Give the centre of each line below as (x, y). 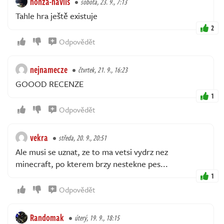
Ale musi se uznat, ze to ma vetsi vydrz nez (92, 152)
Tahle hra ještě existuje (56, 16)
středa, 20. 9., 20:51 (82, 138)
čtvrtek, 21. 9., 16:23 (103, 70)
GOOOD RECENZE (49, 84)
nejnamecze (49, 70)
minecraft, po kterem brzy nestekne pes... (92, 164)
